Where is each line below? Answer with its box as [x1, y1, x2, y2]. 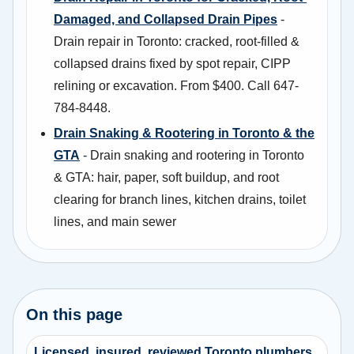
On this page [26, 305, 122, 323]
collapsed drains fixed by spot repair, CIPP [54, 56, 291, 70]
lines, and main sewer [54, 214, 176, 228]
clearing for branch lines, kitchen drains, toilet [54, 192, 306, 206]
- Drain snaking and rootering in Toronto [80, 148, 304, 162]
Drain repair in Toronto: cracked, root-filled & [54, 34, 299, 48]
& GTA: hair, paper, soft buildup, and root [54, 170, 279, 184]
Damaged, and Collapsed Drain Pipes [54, 12, 277, 26]
